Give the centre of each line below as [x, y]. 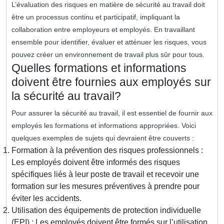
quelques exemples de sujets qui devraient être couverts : [103, 138]
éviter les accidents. [46, 198]
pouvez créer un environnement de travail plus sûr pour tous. [108, 55]
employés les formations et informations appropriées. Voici [104, 126]
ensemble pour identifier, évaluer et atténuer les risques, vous [109, 42]
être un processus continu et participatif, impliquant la [96, 17]
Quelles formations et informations [99, 68]
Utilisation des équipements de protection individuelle [106, 210]
